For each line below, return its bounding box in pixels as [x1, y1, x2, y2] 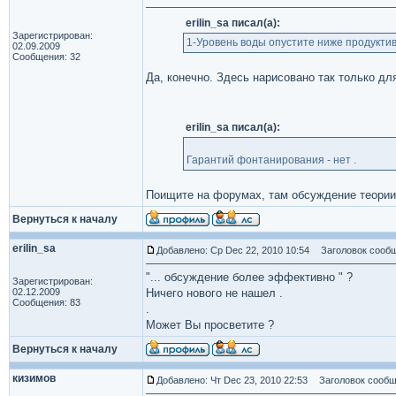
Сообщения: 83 [12, 297, 80, 308]
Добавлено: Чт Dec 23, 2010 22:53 [156, 375, 308, 385]
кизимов [12, 372, 56, 385]
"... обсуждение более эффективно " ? [146, 270, 353, 284]
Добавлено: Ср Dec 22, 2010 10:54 [156, 245, 309, 255]
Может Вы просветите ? [146, 318, 274, 331]
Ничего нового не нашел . [146, 286, 283, 300]
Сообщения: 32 [12, 51, 80, 62]
